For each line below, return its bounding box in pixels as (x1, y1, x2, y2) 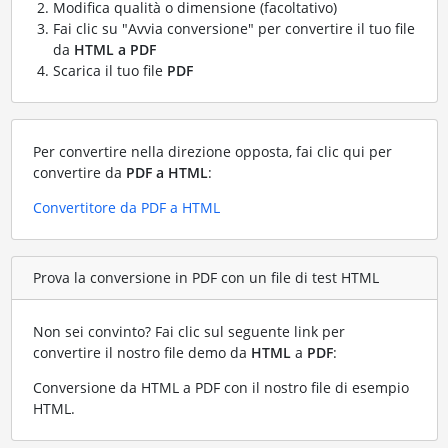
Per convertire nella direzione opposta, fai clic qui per (32, 141, 392, 161)
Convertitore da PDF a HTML (32, 197, 220, 217)
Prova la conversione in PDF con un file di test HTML (32, 268, 379, 288)
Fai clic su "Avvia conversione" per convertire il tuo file (52, 18, 415, 38)
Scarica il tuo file (52, 60, 167, 80)
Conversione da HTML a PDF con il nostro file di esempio (32, 377, 409, 397)
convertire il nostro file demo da (32, 342, 251, 362)
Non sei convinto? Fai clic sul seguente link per (32, 321, 345, 341)
